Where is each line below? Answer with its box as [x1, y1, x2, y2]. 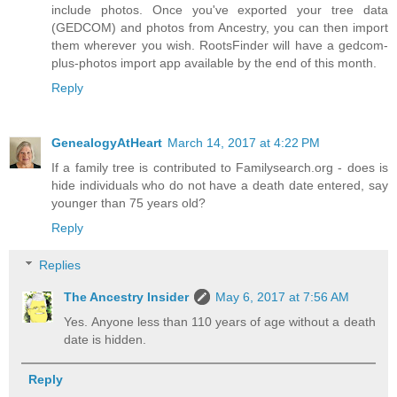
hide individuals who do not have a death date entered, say [51, 178, 388, 193]
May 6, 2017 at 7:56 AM [215, 290, 350, 305]
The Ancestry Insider [64, 290, 190, 305]
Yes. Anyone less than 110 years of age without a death [64, 315, 376, 330]
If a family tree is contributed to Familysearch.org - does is [51, 160, 388, 175]
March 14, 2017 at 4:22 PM [167, 136, 320, 151]
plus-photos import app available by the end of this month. [51, 56, 377, 71]
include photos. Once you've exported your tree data [51, 3, 388, 18]
